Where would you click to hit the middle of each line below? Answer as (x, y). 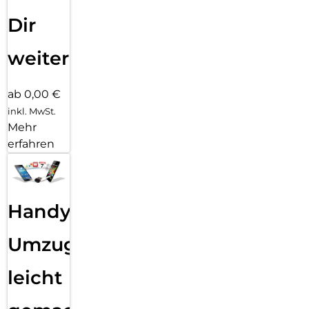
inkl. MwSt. (32, 111)
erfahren (31, 144)
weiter (38, 59)
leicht (35, 277)
